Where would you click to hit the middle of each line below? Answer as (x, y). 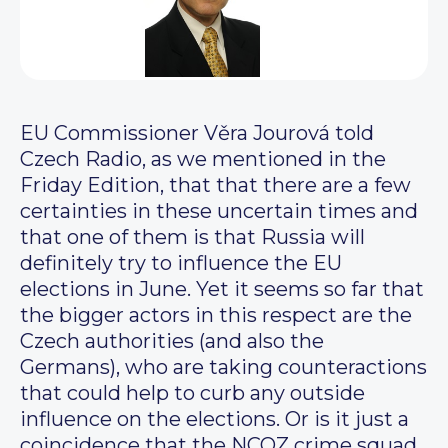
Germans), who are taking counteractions (223, 367)
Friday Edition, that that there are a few (215, 185)
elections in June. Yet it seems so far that (222, 289)
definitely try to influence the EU (181, 263)
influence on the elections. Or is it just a (214, 419)
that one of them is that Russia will (192, 237)
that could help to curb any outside (192, 393)
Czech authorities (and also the (172, 341)
